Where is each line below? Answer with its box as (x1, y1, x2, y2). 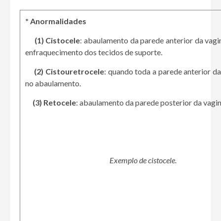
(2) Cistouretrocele (34, 67, 104, 76)
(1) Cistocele (34, 36, 80, 45)
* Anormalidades (25, 16, 86, 26)
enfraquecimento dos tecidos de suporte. (25, 47, 162, 57)
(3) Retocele (33, 98, 76, 108)
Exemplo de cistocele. (25, 155, 177, 165)
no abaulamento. (25, 78, 81, 88)
